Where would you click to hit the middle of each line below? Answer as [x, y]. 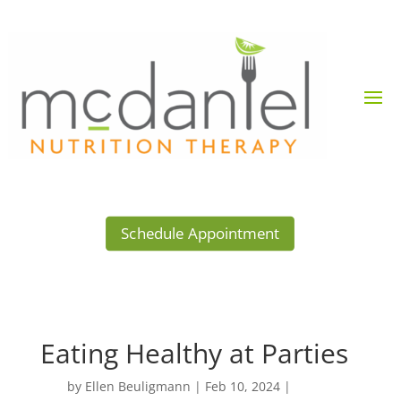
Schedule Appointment [200, 234]
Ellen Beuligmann [137, 387]
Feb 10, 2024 [242, 387]
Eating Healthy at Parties [194, 354]
